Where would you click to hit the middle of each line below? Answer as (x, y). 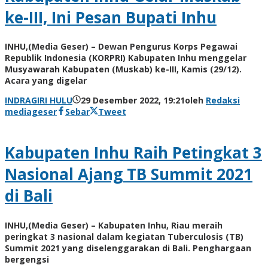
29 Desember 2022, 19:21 (133, 100)
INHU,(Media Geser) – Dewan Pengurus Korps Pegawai (121, 47)
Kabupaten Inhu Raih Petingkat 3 (133, 152)
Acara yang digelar (46, 81)
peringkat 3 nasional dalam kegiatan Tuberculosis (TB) (124, 236)
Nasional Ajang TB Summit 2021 (129, 174)
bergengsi (27, 259)
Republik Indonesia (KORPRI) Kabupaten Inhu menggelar (126, 58)
